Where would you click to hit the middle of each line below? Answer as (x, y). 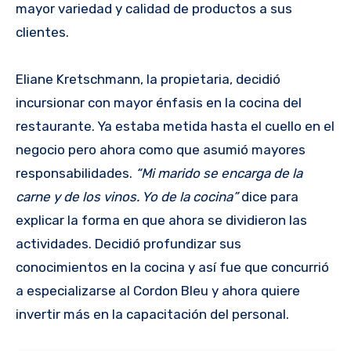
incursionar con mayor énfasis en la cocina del (159, 103)
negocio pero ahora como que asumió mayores (161, 150)
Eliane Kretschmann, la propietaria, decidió (148, 80)
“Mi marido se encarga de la (219, 174)
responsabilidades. (76, 174)
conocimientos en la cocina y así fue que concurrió (172, 268)
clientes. (42, 33)
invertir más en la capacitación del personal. (152, 315)
